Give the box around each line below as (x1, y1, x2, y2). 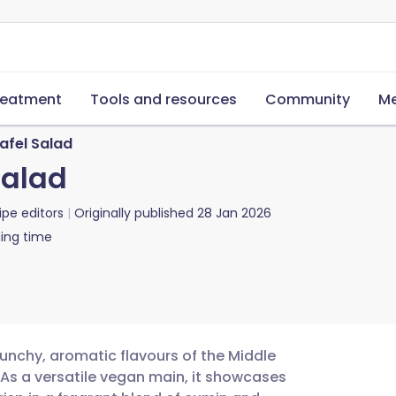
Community (265, 89, 350, 110)
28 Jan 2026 (197, 204, 271, 222)
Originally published (74, 204, 194, 222)
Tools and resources (90, 89, 237, 110)
